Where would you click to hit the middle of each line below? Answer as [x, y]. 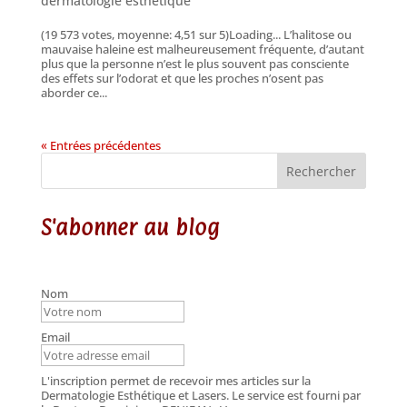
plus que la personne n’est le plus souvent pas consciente [194, 64]
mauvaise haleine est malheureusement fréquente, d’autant [202, 50]
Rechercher [322, 172]
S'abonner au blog [130, 228]
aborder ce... [74, 93]
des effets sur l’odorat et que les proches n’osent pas [182, 79]
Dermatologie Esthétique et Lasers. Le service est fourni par [200, 395]
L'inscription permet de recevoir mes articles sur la [175, 380]
